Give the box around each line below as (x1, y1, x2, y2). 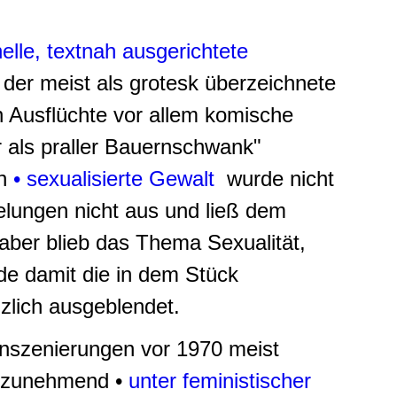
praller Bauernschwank (41, 135, 253, 159)
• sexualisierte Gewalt (13, 167, 221, 191)
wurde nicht (221, 167, 334, 191)
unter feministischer (128, 369, 311, 393)
